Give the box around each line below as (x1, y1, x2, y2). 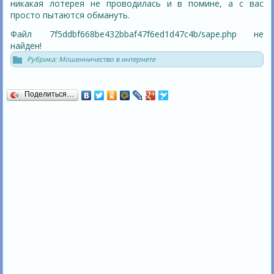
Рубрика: (27, 54, 57, 64)
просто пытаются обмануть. (10, 9, 130, 21)
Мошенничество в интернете (59, 54, 156, 64)
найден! (10, 40, 42, 52)
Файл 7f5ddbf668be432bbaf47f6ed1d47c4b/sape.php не (10, 28, 264, 40)
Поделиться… (24, 90, 75, 99)
